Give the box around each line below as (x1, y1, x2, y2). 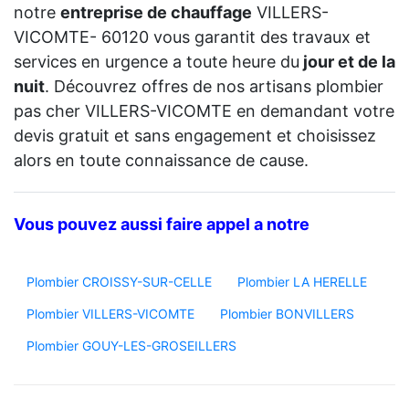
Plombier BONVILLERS (220, 306, 354, 322)
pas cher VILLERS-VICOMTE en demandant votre (14, 101, 394, 121)
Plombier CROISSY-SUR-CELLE (26, 274, 212, 290)
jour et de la (299, 52, 395, 72)
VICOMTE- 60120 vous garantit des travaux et (14, 27, 371, 47)
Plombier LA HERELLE (237, 274, 367, 290)
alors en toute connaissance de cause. (14, 151, 309, 171)
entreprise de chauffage (60, 3, 252, 23)
